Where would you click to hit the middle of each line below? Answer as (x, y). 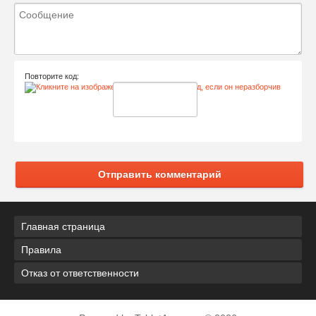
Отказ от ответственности (80, 273)
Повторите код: (52, 76)
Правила (41, 249)
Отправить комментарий (159, 174)
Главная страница (63, 226)
